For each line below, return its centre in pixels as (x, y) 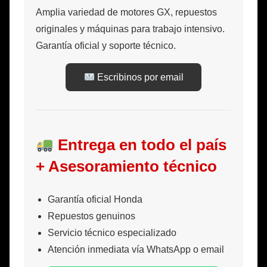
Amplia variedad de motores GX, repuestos (126, 12)
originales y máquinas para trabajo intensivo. (130, 29)
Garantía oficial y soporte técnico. (106, 45)
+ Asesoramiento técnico (126, 166)
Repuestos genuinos (91, 216)
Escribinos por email (139, 77)
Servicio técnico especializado (112, 232)
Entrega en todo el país (140, 145)
